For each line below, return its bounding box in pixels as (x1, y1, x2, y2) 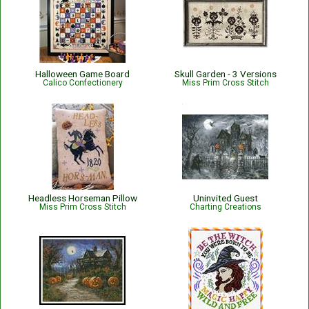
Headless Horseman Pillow (28, 192, 137, 203)
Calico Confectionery (42, 78, 123, 88)
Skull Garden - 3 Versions (174, 68, 277, 79)
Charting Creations (189, 202, 261, 212)
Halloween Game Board (35, 68, 130, 79)
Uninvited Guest (192, 192, 258, 203)
